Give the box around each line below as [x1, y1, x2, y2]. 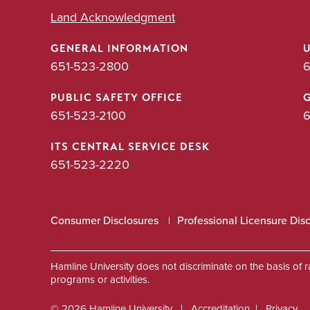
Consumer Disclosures [51, 212, 158, 229]
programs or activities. [51, 272, 149, 288]
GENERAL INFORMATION [51, 42, 188, 55]
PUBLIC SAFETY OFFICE [51, 91, 183, 104]
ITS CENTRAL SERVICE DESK [51, 140, 210, 154]
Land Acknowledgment [51, 8, 175, 27]
